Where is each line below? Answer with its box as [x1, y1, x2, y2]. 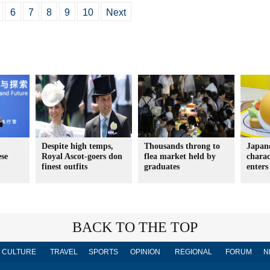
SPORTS [88, 248, 118, 256]
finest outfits [42, 162, 87, 171]
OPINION [130, 248, 160, 256]
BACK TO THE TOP [72, 219, 198, 235]
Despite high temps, [42, 142, 113, 151]
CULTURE [1, 248, 36, 256]
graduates [144, 162, 180, 171]
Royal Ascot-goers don [42, 152, 122, 161]
